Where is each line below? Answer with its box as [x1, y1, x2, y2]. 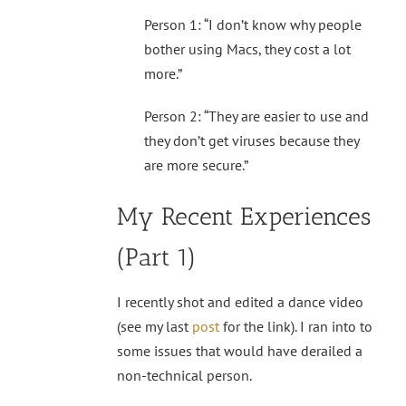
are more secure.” [144, 155, 248, 174]
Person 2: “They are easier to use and [144, 106, 369, 125]
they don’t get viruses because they [144, 130, 359, 150]
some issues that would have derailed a [117, 341, 362, 360]
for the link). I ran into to [219, 316, 372, 335]
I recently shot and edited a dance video [117, 292, 363, 311]
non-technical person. [117, 365, 252, 384]
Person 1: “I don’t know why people [144, 14, 362, 34]
